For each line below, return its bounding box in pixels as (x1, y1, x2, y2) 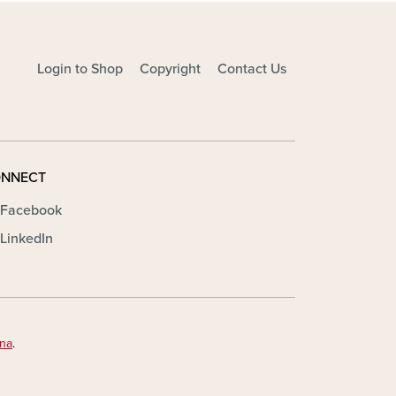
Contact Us (217, 60, 287, 79)
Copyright (140, 60, 202, 79)
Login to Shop (37, 60, 124, 79)
